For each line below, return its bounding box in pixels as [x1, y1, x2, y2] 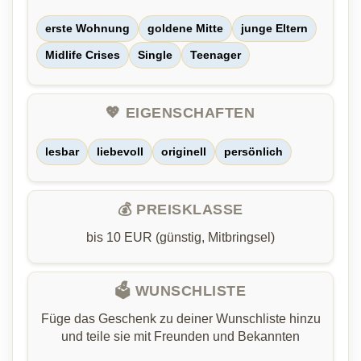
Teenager [190, 48, 241, 62]
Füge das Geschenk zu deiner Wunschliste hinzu [40, 312, 321, 326]
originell [161, 145, 206, 159]
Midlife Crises [45, 48, 120, 62]
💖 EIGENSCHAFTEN [106, 105, 255, 122]
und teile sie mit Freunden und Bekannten [61, 330, 300, 344]
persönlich [224, 145, 283, 159]
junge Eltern [241, 22, 308, 35]
